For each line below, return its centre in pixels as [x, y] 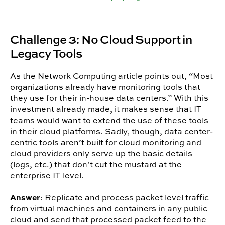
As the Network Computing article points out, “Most [111, 76]
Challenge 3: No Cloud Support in [101, 39]
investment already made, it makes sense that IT [106, 109]
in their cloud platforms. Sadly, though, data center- [111, 131]
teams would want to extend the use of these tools [109, 120]
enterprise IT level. [47, 176]
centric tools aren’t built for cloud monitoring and [106, 142]
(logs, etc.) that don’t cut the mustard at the [96, 164]
